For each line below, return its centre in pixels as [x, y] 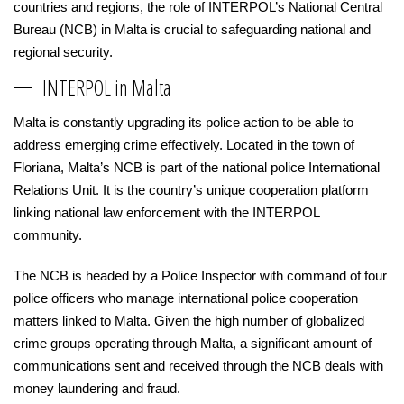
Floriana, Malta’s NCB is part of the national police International [197, 167]
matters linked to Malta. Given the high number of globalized [189, 321]
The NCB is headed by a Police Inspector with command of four [200, 275]
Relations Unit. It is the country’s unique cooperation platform [191, 190]
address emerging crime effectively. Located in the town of [184, 145]
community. [48, 235]
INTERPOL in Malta [107, 87]
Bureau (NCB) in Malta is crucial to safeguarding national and [192, 29]
